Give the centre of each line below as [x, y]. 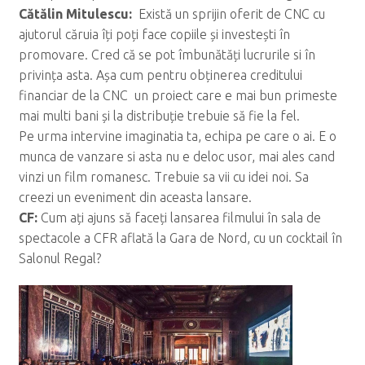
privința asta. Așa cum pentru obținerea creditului [160, 75]
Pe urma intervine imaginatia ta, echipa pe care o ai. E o [177, 136]
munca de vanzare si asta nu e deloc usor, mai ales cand [176, 157]
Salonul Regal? [59, 259]
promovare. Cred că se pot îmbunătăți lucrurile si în [167, 55]
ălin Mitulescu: [87, 14]
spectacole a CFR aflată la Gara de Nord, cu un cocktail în [180, 238]
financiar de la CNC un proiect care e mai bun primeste [178, 96]
